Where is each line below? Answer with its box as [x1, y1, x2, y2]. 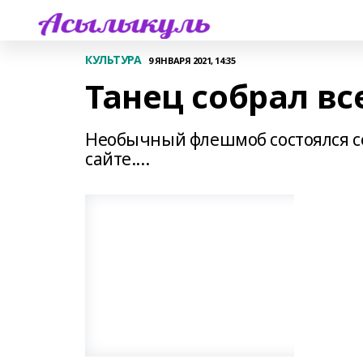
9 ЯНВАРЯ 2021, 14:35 [147, 53, 236, 66]
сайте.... [85, 147, 150, 170]
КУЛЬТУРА [85, 52, 142, 67]
